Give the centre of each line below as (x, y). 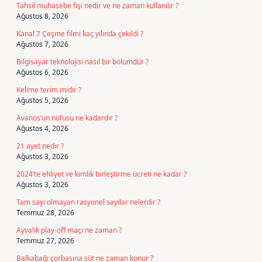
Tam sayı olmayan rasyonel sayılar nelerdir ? (88, 202)
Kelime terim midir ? (49, 90)
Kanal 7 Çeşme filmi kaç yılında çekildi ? (80, 34)
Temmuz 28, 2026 (45, 213)
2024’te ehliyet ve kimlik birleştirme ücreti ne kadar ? (101, 174)
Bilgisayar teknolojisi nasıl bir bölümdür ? (82, 62)
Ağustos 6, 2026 (42, 72)
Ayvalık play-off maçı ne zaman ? (69, 230)
